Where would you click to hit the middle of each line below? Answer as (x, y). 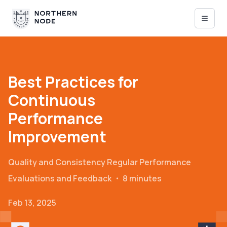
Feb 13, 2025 (32, 203)
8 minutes (142, 178)
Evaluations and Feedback (60, 178)
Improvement (57, 137)
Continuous (52, 100)
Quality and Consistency (57, 162)
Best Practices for (73, 82)
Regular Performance (149, 162)
